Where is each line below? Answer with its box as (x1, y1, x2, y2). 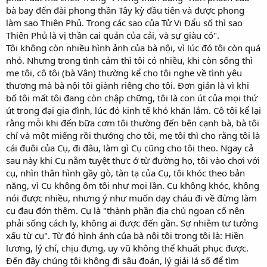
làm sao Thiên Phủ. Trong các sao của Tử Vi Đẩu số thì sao (6, 16, 243, 29)
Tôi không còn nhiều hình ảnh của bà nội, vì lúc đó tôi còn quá (6, 41, 260, 54)
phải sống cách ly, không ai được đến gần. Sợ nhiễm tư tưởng (6, 216, 258, 229)
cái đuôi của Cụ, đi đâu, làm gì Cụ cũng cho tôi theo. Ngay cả (6, 141, 253, 154)
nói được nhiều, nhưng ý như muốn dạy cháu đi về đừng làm (6, 191, 257, 204)
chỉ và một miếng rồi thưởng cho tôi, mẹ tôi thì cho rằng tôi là (6, 129, 260, 141)
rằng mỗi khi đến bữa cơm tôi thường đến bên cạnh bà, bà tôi (6, 116, 259, 129)
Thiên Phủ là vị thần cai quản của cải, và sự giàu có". (6, 29, 219, 41)
